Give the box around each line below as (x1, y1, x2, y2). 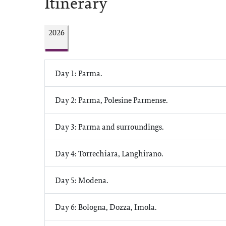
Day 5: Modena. (55, 175, 108, 186)
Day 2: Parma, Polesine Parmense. (55, 94, 168, 105)
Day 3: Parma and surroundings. (55, 121, 164, 132)
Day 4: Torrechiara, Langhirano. (55, 148, 163, 159)
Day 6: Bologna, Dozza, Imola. (55, 201, 157, 212)
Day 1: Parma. (55, 68, 102, 79)
